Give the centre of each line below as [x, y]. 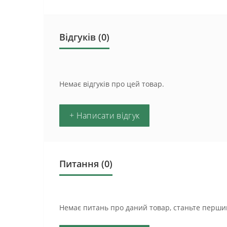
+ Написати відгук [105, 115]
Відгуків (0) [84, 37]
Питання [79, 163]
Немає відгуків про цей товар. [112, 84]
